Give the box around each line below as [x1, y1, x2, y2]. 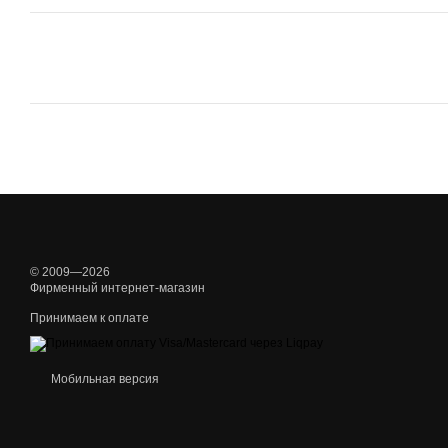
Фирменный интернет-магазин [30, 281, 205, 296]
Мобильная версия [48, 372, 159, 387]
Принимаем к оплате [30, 311, 149, 326]
